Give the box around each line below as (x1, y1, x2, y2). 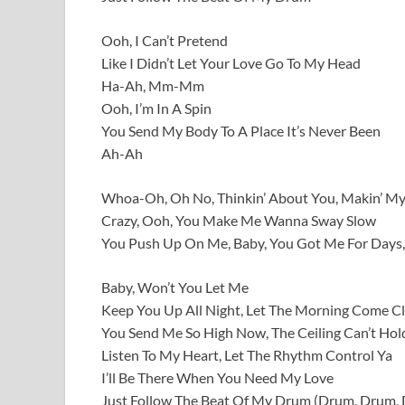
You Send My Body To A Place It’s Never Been (101, 121, 381, 139)
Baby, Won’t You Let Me (101, 278, 249, 296)
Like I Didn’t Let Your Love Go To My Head (101, 53, 361, 71)
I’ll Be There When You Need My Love (101, 368, 334, 386)
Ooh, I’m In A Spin (101, 99, 212, 117)
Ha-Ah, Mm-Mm (101, 76, 204, 94)
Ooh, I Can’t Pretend (101, 31, 228, 49)
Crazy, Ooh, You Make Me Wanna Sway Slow (101, 211, 376, 229)
